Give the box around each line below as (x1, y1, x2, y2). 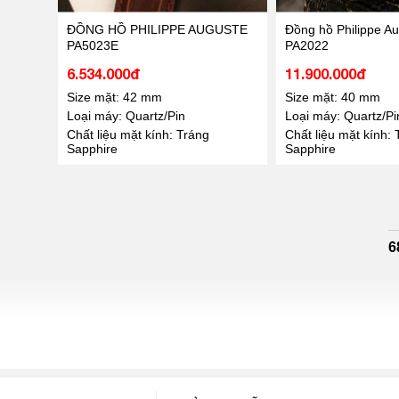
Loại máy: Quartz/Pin (66, 108, 185, 123)
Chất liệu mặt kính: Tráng (66, 126, 209, 142)
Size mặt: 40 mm (284, 89, 380, 104)
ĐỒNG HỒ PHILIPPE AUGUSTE (66, 21, 248, 37)
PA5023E (66, 37, 118, 53)
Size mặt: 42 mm (66, 89, 162, 104)
